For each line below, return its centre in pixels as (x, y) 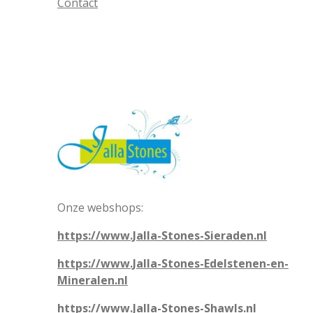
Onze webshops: (100, 208)
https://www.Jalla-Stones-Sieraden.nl (162, 235)
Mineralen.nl (93, 280)
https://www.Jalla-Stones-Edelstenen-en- (173, 263)
